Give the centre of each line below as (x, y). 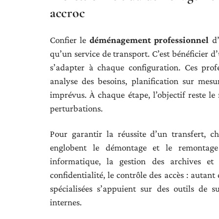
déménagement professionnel (149, 40)
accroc (67, 13)
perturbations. (76, 108)
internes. (66, 202)
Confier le (70, 40)
